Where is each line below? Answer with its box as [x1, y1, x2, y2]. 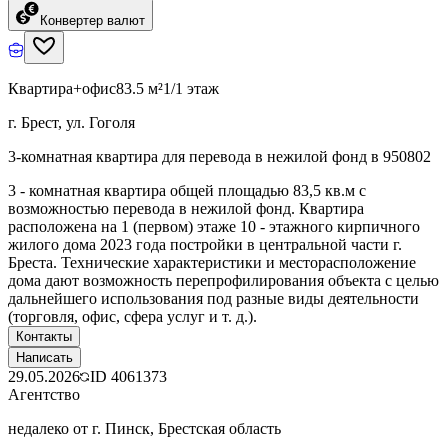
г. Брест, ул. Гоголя [8, 113, 135, 131]
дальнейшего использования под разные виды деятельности [8, 289, 419, 307]
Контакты [16, 328, 72, 344]
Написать [16, 349, 73, 365]
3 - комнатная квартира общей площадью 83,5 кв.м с [8, 181, 366, 199]
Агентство [8, 385, 80, 403]
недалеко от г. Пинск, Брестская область [8, 419, 281, 437]
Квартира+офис [8, 79, 116, 97]
